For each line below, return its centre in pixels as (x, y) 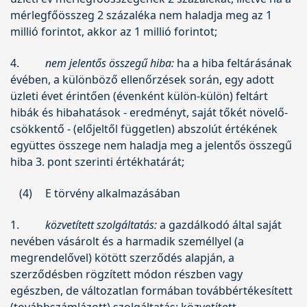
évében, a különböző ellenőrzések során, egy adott (142, 79)
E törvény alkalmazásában (113, 193)
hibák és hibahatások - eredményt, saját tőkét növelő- (149, 112)
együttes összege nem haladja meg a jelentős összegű (151, 145)
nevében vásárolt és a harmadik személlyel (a (127, 241)
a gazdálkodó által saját (219, 224)
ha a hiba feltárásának (233, 63)
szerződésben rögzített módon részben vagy (126, 274)
